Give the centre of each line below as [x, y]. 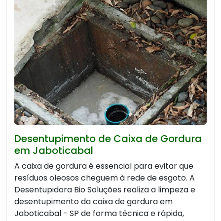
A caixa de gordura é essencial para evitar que [104, 166]
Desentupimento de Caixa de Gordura [108, 139]
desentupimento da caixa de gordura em [93, 202]
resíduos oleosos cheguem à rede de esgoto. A [105, 178]
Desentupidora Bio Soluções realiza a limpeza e [105, 190]
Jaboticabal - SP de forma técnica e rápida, [99, 214]
